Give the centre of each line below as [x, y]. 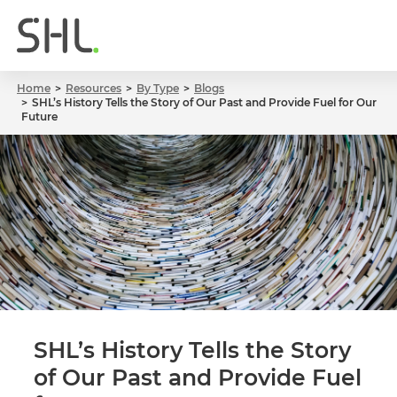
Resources [93, 88]
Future [39, 117]
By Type [158, 88]
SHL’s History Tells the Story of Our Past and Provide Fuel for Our [204, 102]
